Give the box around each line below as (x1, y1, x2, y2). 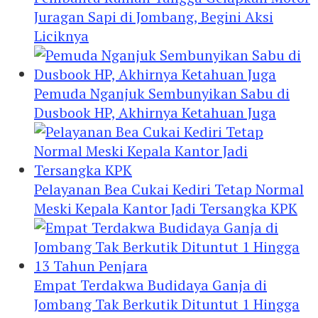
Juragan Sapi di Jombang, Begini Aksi (34, 6, 273, 26)
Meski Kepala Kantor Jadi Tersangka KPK (34, 198, 297, 218)
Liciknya (34, 26, 89, 45)
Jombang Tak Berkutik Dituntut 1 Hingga (34, 294, 300, 314)
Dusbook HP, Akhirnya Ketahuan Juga (34, 102, 276, 122)
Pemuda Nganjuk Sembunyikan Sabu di (34, 83, 290, 103)
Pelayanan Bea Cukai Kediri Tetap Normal (34, 179, 304, 199)
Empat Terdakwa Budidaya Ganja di (34, 275, 267, 295)
